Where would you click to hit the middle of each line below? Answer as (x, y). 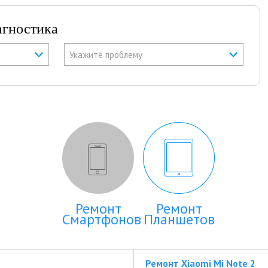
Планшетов (179, 219)
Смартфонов (102, 219)
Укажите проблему (106, 55)
